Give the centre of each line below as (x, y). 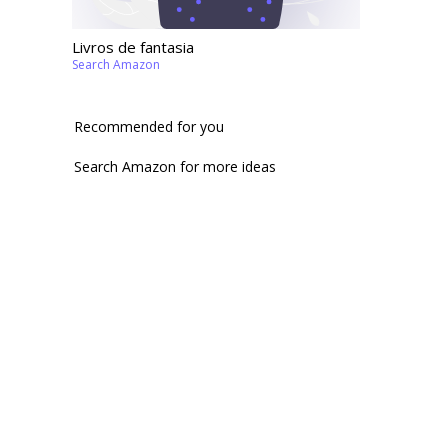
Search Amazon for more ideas (175, 166)
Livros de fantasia (133, 47)
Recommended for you (149, 126)
